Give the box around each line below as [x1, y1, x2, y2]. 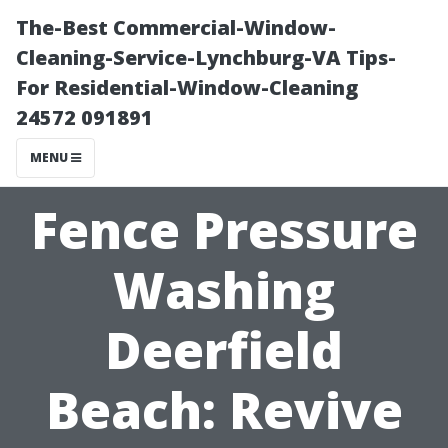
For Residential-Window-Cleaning [16, 74, 358, 101]
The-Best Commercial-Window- [16, 14, 336, 41]
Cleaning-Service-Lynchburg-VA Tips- [16, 44, 396, 71]
